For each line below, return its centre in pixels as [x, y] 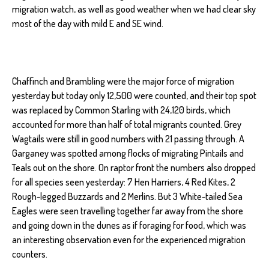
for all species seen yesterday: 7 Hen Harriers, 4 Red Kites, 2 [124, 182]
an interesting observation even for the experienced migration [129, 239]
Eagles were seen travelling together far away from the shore [128, 210]
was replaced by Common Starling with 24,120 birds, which [121, 110]
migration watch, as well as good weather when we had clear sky [134, 9]
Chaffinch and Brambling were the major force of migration [123, 81]
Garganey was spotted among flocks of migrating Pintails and [128, 153]
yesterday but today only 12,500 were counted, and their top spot [134, 95]
